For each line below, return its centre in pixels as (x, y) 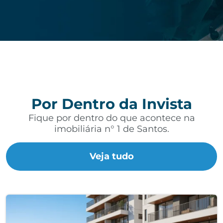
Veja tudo (111, 156)
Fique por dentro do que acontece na (111, 118)
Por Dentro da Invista (111, 104)
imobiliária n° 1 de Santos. (111, 129)
